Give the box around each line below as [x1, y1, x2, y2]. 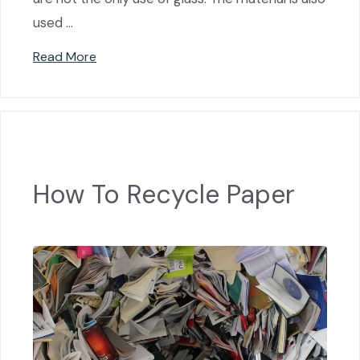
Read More [33, 47, 96, 65]
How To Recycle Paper [33, 178, 295, 212]
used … [33, 13, 73, 31]
